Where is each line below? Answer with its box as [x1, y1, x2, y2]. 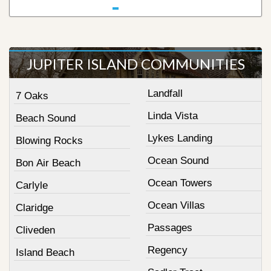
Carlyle [16, 179, 48, 191]
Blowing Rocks [16, 134, 83, 146]
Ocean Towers [147, 177, 212, 189]
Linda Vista [147, 109, 198, 122]
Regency [147, 244, 188, 256]
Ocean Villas [147, 199, 205, 211]
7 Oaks [16, 90, 48, 102]
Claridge [16, 201, 53, 214]
